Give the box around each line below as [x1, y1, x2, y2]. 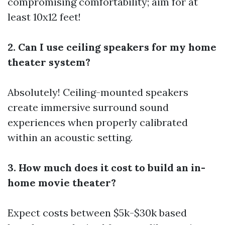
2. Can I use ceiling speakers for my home [8, 41, 216, 53]
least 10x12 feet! [8, 11, 81, 23]
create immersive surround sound [8, 101, 169, 114]
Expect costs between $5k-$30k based [8, 206, 187, 219]
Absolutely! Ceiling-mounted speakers [8, 86, 188, 98]
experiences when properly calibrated [8, 116, 188, 129]
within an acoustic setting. [8, 131, 133, 144]
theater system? [8, 56, 90, 68]
